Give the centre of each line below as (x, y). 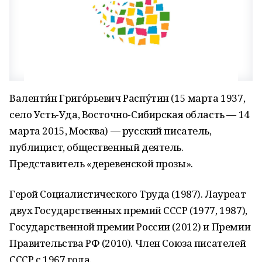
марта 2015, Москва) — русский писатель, (111, 131)
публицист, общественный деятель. (96, 147)
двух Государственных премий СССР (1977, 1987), (128, 210)
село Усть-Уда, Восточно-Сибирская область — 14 (130, 114)
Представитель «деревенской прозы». (101, 163)
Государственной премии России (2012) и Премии (130, 227)
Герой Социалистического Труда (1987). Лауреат (128, 194)
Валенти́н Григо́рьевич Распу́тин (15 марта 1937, (127, 98)
